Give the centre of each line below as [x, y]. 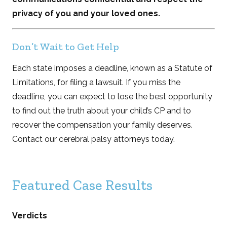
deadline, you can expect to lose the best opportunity [112, 96]
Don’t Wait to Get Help [66, 46]
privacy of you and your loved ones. [86, 13]
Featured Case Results [83, 185]
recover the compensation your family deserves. [103, 125]
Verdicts [30, 215]
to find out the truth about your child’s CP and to [102, 110]
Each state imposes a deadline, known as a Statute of [112, 68]
